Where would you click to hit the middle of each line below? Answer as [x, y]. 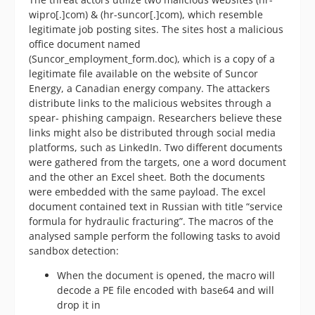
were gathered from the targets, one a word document [157, 162]
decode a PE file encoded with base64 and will [166, 290]
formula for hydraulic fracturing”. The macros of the [151, 221]
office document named [85, 44]
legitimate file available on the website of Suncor [143, 74]
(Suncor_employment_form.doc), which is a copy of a [152, 59]
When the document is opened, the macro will [166, 276]
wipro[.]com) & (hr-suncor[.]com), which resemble [146, 15]
